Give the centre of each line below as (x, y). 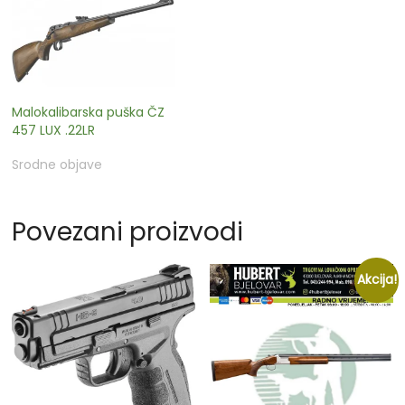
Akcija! (377, 279)
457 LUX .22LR (54, 130)
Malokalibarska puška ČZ (89, 112)
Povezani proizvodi (128, 231)
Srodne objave (57, 164)
